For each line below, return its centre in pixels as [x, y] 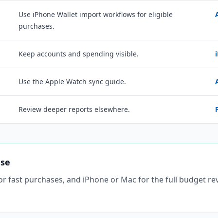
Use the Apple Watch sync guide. [72, 82]
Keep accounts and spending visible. [78, 54]
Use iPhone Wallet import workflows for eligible [95, 14]
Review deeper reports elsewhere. [74, 109]
